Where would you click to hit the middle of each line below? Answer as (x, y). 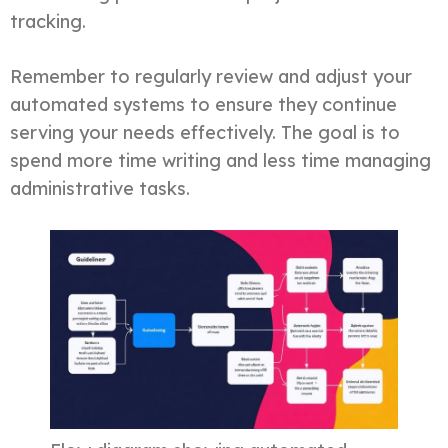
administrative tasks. (100, 188)
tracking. (48, 21)
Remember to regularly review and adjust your (211, 76)
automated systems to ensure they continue (203, 104)
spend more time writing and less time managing (220, 160)
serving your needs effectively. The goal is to (205, 132)
